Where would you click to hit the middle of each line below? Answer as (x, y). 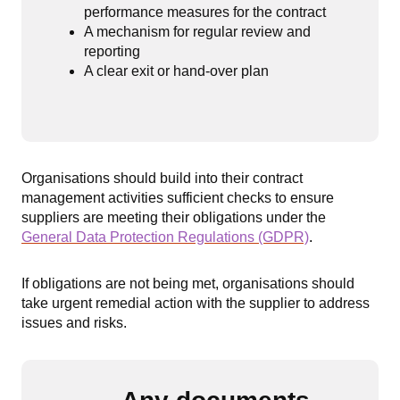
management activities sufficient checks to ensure (178, 198)
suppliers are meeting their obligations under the (174, 217)
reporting (112, 51)
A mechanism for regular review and (197, 32)
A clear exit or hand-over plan (176, 71)
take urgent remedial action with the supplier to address (196, 303)
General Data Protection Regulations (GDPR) (165, 237)
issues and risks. (76, 323)
